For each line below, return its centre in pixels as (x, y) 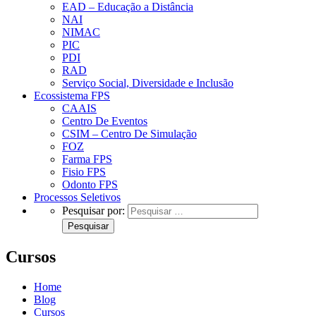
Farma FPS (87, 159)
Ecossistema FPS (72, 96)
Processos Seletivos (77, 197)
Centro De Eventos (105, 121)
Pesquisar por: (93, 211)
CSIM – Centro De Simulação (129, 134)
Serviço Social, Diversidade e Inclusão (148, 83)
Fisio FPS (84, 172)
